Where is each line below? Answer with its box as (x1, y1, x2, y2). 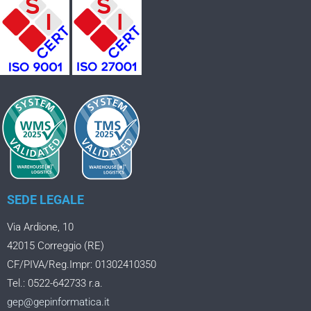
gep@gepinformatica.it (7, 295, 110, 308)
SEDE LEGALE (7, 192, 84, 207)
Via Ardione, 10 (7, 220, 74, 233)
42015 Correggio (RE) (7, 239, 104, 252)
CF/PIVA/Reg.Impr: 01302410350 (7, 258, 156, 271)
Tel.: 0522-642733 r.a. (7, 276, 103, 289)
